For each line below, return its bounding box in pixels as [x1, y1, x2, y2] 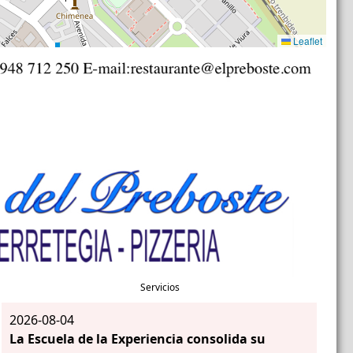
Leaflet [291, 33, 323, 47]
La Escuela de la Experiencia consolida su [9, 329, 266, 347]
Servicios [140, 280, 180, 294]
